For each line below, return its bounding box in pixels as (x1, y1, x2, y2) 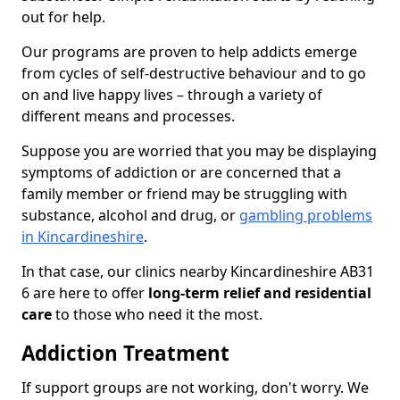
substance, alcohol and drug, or (21, 205, 239, 226)
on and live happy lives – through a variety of (21, 85, 322, 105)
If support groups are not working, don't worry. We (21, 378, 369, 398)
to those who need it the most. (52, 304, 262, 325)
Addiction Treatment (21, 339, 229, 368)
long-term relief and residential (148, 283, 371, 304)
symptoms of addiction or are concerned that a (21, 162, 341, 183)
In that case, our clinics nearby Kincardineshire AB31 (21, 262, 374, 282)
